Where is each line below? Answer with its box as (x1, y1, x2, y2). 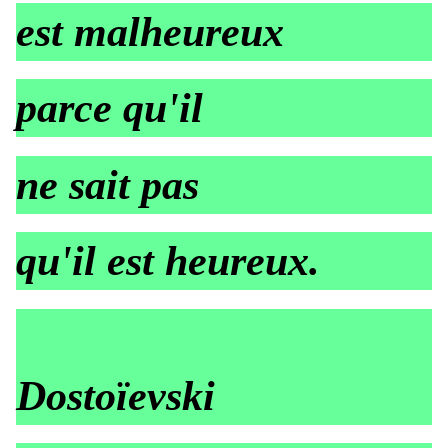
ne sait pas (16, 161, 199, 208)
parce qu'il (16, 85, 203, 132)
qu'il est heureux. (16, 238, 320, 285)
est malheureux (16, 8, 284, 55)
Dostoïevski (16, 372, 215, 419)
